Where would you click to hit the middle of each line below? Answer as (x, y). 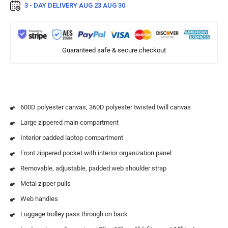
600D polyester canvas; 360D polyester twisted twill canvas (106, 107)
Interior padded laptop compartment (72, 137)
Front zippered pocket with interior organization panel (96, 153)
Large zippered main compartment (69, 122)
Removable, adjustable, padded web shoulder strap (93, 168)
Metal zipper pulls (46, 183)
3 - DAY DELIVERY (52, 6)
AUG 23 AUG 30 (102, 6)
